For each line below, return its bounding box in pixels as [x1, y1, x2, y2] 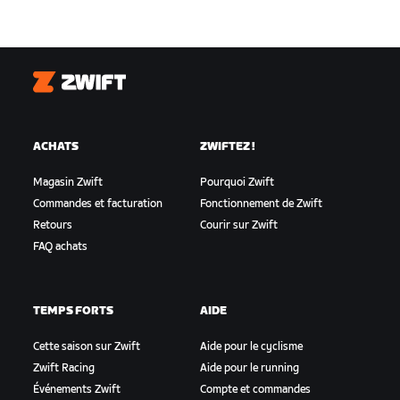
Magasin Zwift [33, 176, 104, 190]
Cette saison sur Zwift [33, 340, 141, 354]
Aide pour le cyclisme [199, 340, 303, 354]
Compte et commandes [199, 383, 311, 397]
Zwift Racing [33, 362, 96, 376]
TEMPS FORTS [33, 304, 114, 319]
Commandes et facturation [33, 197, 163, 212]
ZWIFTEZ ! [199, 140, 255, 154]
